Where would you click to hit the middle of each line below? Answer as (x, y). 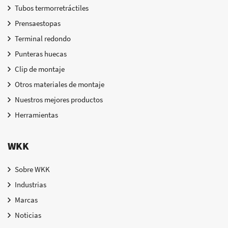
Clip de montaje (40, 69)
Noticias (28, 215)
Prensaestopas (38, 23)
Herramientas (36, 115)
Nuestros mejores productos (59, 100)
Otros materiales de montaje (60, 84)
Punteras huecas (41, 54)
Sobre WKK (32, 169)
